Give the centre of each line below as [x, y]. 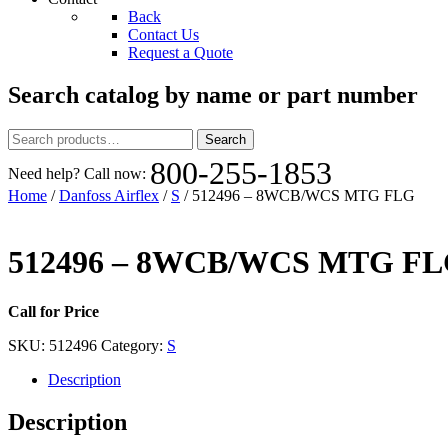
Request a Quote [180, 52]
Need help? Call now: [79, 173]
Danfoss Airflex [109, 195]
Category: [134, 345]
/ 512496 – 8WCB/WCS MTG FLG [297, 195]
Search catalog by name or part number [213, 94]
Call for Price [53, 311]
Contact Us [163, 34]
